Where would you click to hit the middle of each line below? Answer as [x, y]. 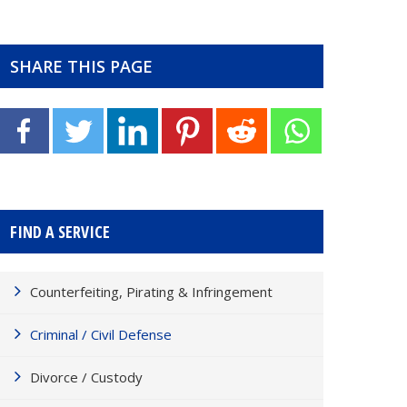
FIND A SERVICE [60, 232]
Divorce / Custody [86, 377]
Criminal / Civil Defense [101, 334]
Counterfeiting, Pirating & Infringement [151, 292]
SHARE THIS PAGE [81, 66]
